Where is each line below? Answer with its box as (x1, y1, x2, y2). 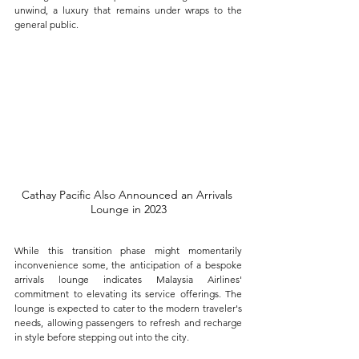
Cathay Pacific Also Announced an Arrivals (21, 187, 236, 202)
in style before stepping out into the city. (14, 330, 189, 343)
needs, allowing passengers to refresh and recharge (14, 316, 242, 329)
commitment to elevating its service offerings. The (14, 287, 242, 300)
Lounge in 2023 (90, 201, 167, 216)
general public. (14, 18, 79, 30)
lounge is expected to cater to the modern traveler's (14, 301, 242, 314)
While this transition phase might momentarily (14, 244, 242, 256)
